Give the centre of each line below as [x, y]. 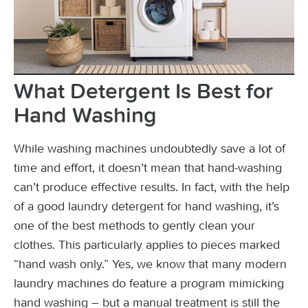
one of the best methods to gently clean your [134, 225]
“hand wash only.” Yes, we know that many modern [150, 264]
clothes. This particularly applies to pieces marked [147, 245]
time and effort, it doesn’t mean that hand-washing [148, 168]
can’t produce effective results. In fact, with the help [152, 187]
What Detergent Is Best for [143, 92]
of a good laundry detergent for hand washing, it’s [146, 206]
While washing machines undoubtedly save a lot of [150, 148]
